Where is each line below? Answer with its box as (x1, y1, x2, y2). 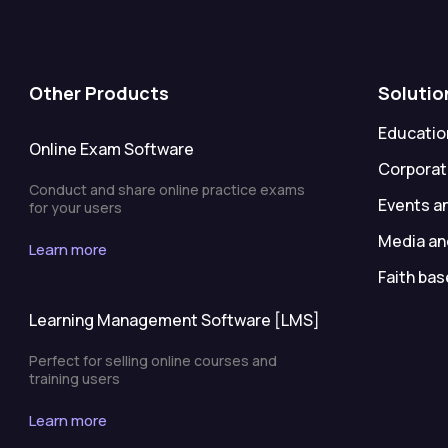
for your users (28, 197, 122, 217)
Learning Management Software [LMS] (28, 308, 320, 331)
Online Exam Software (28, 137, 194, 160)
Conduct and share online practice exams (28, 179, 305, 199)
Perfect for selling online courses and (28, 350, 277, 370)
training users (28, 368, 120, 388)
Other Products (28, 80, 169, 105)
